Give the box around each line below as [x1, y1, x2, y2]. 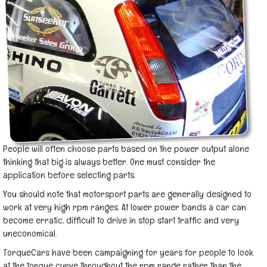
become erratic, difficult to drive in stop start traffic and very [3, 214, 239, 226]
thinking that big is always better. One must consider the [3, 156, 215, 168]
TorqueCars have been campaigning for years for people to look [3, 246, 253, 259]
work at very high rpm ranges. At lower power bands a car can [3, 201, 246, 213]
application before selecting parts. [3, 169, 135, 181]
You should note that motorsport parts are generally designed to [3, 188, 252, 200]
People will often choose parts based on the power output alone [3, 142, 249, 155]
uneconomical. [3, 227, 57, 240]
